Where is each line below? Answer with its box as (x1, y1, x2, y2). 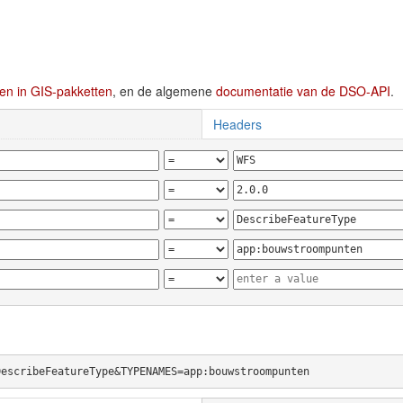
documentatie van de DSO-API (216, 82, 390, 100)
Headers (213, 115, 262, 133)
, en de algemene (112, 82, 216, 100)
